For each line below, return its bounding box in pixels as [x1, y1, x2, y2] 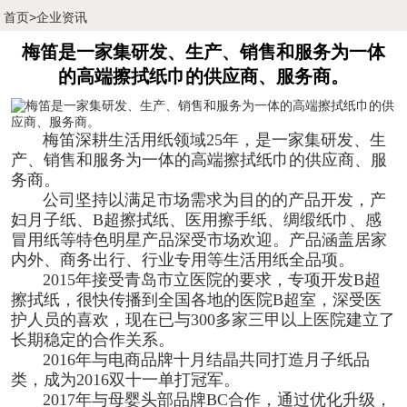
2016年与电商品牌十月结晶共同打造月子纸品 [10, 351, 370, 370]
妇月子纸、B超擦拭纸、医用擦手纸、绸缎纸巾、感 [10, 211, 382, 230]
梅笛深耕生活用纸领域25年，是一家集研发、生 [10, 131, 386, 150]
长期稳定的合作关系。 [10, 331, 184, 350]
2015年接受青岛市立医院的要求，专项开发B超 [10, 271, 381, 290]
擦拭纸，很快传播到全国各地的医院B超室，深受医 [10, 291, 382, 310]
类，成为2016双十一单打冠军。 [10, 371, 240, 390]
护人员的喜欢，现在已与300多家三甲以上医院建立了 [10, 311, 395, 330]
